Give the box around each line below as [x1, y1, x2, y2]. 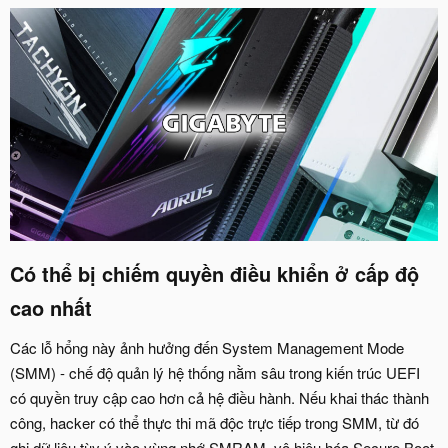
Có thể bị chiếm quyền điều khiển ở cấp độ [10, 258, 419, 288]
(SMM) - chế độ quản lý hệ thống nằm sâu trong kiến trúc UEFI [10, 361, 420, 383]
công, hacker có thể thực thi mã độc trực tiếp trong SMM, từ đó [10, 411, 419, 433]
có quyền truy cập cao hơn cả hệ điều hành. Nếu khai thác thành [10, 386, 429, 408]
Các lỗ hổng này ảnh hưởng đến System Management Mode [10, 336, 404, 358]
